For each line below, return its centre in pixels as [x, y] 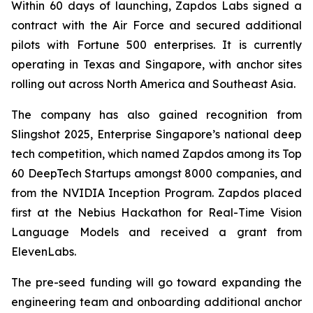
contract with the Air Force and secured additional [156, 25]
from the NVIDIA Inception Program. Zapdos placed [156, 192]
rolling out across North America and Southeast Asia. [153, 83]
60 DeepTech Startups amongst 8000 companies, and [156, 173]
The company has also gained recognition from [156, 114]
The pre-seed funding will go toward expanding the [156, 282]
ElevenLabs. [44, 251]
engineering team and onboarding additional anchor [156, 301]
